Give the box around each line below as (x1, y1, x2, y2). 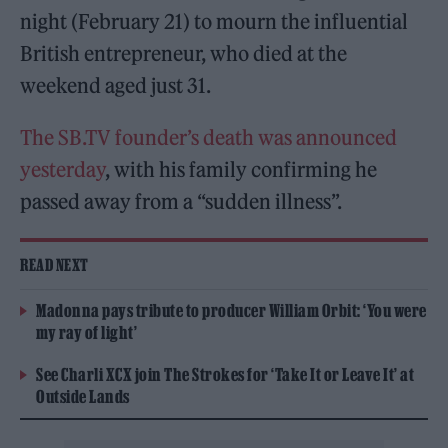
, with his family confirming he (105, 157, 378, 183)
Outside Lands (36, 387, 130, 407)
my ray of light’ (36, 323, 137, 343)
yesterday (20, 157, 106, 183)
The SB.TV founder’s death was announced (20, 125, 398, 151)
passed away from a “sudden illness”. (20, 189, 343, 215)
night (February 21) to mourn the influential (20, 9, 409, 35)
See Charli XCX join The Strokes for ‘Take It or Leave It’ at (36, 365, 414, 385)
